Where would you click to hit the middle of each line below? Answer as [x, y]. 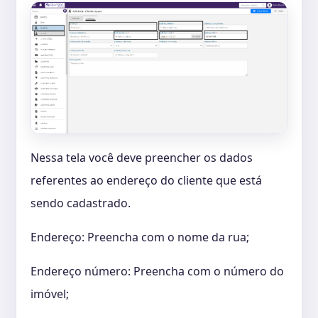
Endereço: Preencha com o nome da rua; [140, 237]
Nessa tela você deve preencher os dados [142, 157]
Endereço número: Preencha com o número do [157, 271]
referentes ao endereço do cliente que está [146, 180]
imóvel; [50, 294]
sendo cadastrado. [82, 203]
